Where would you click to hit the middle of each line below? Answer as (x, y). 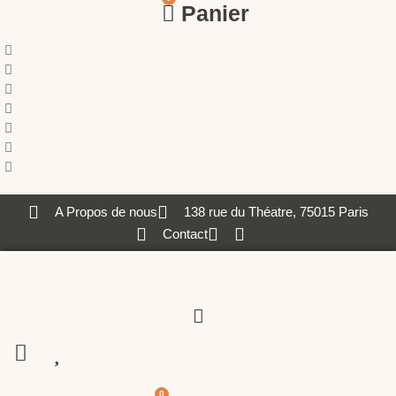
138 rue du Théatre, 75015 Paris (276, 212)
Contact (185, 234)
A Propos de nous (106, 212)
